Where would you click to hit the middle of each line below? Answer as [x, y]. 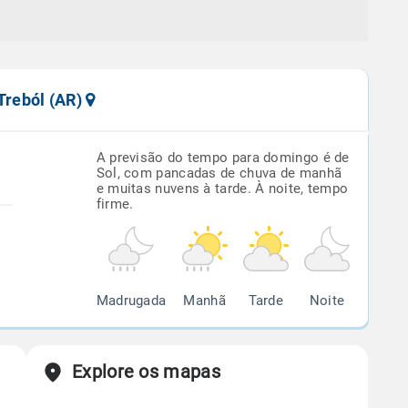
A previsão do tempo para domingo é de [223, 158]
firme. [115, 204]
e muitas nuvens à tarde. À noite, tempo [222, 189]
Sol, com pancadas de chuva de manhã [219, 173]
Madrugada [131, 301]
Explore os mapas [146, 372]
